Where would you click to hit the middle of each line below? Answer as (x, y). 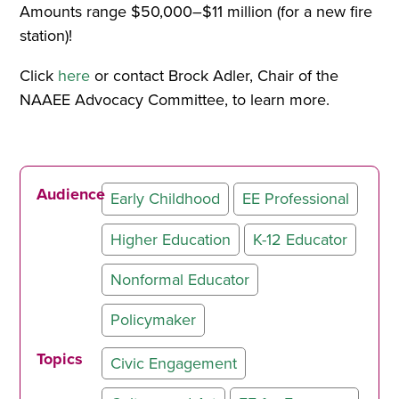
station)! (46, 36)
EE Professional (295, 199)
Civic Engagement (173, 363)
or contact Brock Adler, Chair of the (215, 76)
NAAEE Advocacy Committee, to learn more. (175, 100)
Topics (60, 358)
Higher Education (170, 239)
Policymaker (153, 319)
